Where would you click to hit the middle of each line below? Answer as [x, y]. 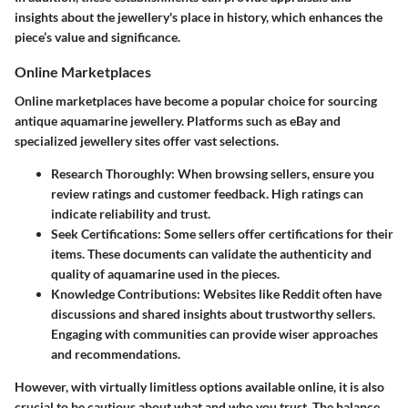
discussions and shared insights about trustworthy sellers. [213, 313]
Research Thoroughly [111, 173]
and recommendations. [116, 353]
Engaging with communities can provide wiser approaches [214, 333]
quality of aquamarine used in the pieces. [165, 273]
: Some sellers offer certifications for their [275, 233]
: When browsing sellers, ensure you [273, 173]
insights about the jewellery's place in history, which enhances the [199, 17]
